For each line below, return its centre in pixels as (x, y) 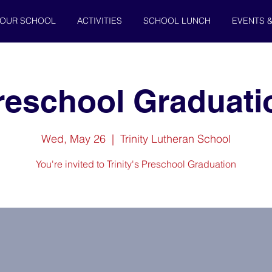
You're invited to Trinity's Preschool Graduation (136, 164)
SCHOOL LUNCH (177, 21)
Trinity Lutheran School (175, 138)
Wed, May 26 (73, 138)
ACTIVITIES (99, 21)
